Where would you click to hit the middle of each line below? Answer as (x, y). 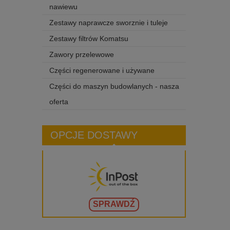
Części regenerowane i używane (102, 71)
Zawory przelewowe (82, 55)
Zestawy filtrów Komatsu (89, 39)
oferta (59, 102)
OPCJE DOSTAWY (94, 135)
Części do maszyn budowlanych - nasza (114, 87)
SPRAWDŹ (114, 204)
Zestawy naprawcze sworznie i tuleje (109, 23)
